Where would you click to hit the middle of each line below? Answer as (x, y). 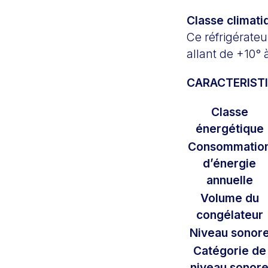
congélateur (229, 214)
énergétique (229, 128)
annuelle (229, 180)
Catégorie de (229, 250)
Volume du (229, 198)
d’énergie (229, 163)
